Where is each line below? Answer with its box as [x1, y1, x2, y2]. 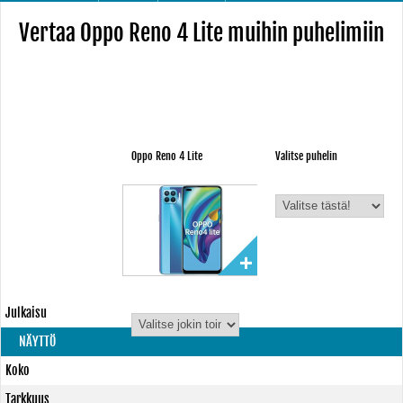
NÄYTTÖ [19, 334, 56, 349]
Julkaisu [5, 305, 47, 320]
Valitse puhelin [275, 149, 338, 163]
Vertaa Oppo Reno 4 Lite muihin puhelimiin [19, 19, 384, 47]
